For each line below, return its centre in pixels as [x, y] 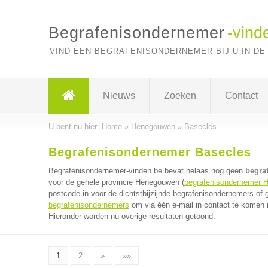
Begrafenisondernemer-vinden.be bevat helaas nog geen [147, 171]
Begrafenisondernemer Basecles [150, 152]
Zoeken [180, 95]
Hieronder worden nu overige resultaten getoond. [132, 216]
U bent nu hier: [75, 127]
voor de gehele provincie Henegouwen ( [116, 182]
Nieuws [119, 95]
